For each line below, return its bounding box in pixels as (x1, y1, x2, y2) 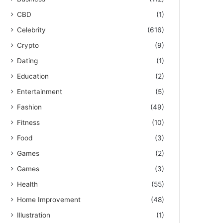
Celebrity (17, 25, 46, 34)
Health (17, 180, 38, 188)
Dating (17, 56, 38, 65)
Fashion (17, 103, 42, 111)
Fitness (17, 118, 40, 126)
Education (17, 72, 49, 80)
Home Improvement (17, 195, 81, 204)
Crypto (17, 41, 39, 49)
